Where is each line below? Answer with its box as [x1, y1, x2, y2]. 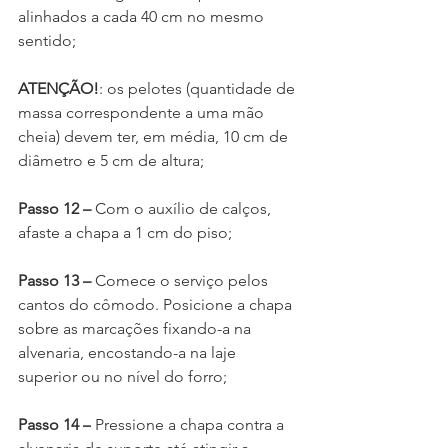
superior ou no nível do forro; [18, 367, 227, 387]
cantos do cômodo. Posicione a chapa [18, 295, 296, 315]
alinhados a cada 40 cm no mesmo [18, 7, 268, 27]
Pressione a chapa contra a [91, 415, 288, 435]
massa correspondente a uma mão [18, 103, 268, 123]
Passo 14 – [18, 415, 91, 435]
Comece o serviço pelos [95, 271, 272, 291]
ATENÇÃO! [18, 79, 99, 99]
